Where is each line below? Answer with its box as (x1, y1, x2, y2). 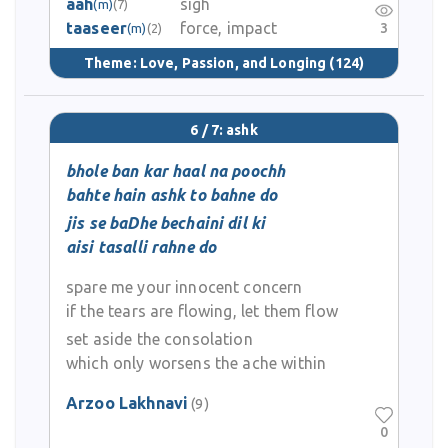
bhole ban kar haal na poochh (66, 162, 286, 180)
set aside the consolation (66, 330, 253, 348)
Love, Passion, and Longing (139, 54, 327, 71)
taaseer (66, 19, 128, 37)
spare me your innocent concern (66, 278, 303, 296)
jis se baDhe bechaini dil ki (66, 214, 266, 232)
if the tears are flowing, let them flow (66, 302, 338, 320)
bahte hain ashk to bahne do (66, 186, 278, 204)
